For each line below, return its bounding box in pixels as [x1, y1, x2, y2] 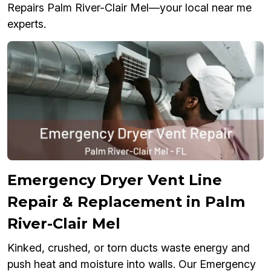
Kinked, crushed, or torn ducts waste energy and [7, 241, 250, 255]
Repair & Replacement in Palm [7, 193, 245, 211]
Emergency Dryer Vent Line [7, 171, 222, 189]
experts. [7, 17, 46, 30]
